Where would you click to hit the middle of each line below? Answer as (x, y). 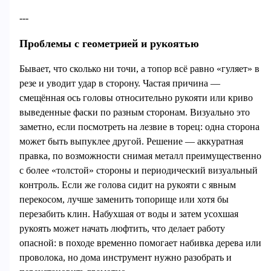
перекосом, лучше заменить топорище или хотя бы (124, 200)
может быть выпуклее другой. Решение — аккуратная (131, 142)
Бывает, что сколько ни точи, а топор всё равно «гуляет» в (139, 69)
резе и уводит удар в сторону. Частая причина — (119, 83)
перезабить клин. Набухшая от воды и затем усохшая (129, 214)
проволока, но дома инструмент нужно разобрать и (125, 258)
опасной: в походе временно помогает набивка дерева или (140, 243)
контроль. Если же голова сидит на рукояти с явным (127, 185)
